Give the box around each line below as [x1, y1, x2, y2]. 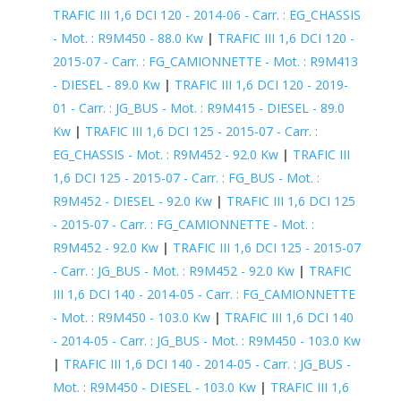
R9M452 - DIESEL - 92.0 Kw [52, 192, 212, 209]
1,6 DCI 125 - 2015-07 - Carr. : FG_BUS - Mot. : [52, 168, 320, 186]
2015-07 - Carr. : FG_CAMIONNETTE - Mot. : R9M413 [52, 52, 358, 70]
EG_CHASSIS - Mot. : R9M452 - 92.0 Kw [52, 145, 278, 163]
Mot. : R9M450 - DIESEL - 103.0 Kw [52, 378, 256, 396]
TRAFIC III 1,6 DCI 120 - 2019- [174, 75, 348, 93]
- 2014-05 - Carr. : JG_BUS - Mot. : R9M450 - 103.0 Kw [52, 331, 361, 349]
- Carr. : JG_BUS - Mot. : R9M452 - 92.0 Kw [52, 261, 294, 279]
